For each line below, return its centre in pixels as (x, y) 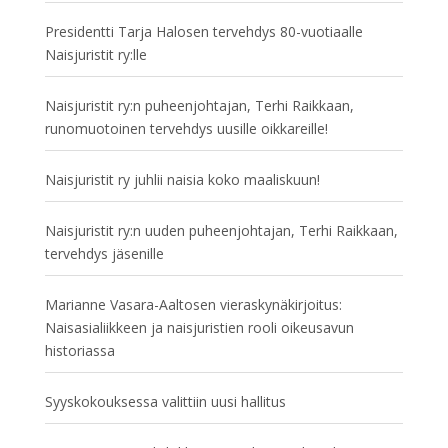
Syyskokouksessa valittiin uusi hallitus (165, 401)
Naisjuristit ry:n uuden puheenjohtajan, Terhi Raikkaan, (221, 230)
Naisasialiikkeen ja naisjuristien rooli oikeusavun (199, 327)
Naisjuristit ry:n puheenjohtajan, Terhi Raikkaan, (199, 105)
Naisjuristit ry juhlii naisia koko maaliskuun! (182, 179)
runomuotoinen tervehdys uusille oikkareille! (186, 128)
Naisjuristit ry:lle (95, 54)
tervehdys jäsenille (104, 253)
